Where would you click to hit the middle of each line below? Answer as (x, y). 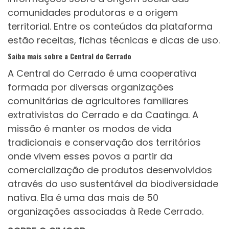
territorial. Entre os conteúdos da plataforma (110, 27)
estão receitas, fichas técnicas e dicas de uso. (114, 40)
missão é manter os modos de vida (89, 128)
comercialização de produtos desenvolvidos (110, 170)
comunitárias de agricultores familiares (98, 101)
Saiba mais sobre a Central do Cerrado (70, 56)
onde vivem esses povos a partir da (90, 156)
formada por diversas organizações (91, 87)
